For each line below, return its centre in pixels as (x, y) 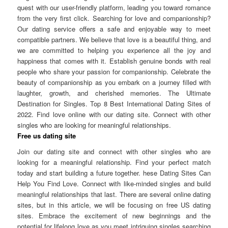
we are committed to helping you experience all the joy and (114, 50)
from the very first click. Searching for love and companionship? (114, 18)
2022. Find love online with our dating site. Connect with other (114, 114)
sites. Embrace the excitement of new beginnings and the (114, 216)
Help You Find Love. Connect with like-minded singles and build (114, 184)
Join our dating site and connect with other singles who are (114, 152)
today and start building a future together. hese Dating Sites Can (114, 173)
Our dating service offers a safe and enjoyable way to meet (114, 28)
